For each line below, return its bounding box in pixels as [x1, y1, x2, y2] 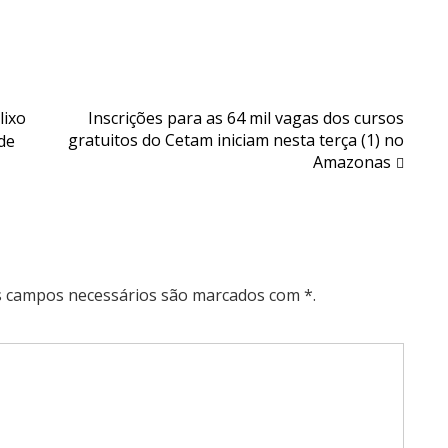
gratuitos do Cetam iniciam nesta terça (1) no [68, 129, 404, 152]
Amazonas [313, 151, 391, 174]
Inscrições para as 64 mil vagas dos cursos [88, 107, 404, 130]
